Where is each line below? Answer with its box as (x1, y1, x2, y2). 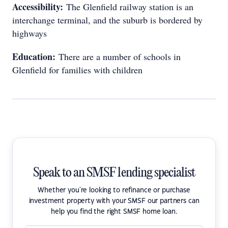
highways (12, 27, 47, 39)
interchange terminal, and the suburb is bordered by (12, 14, 203, 26)
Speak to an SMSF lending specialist (33, 166, 195, 180)
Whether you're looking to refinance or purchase (38, 187, 190, 193)
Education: (12, 50, 59, 63)
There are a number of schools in (59, 50, 181, 63)
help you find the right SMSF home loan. (51, 209, 177, 215)
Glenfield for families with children (12, 64, 142, 76)
